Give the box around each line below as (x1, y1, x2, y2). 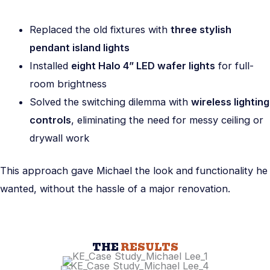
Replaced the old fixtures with (30, 23, 171, 36)
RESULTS (120, 239, 178, 255)
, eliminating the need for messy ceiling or (71, 113, 264, 126)
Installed (30, 59, 72, 72)
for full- (215, 59, 254, 72)
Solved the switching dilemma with (30, 95, 192, 108)
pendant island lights (30, 41, 130, 54)
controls (30, 113, 72, 126)
